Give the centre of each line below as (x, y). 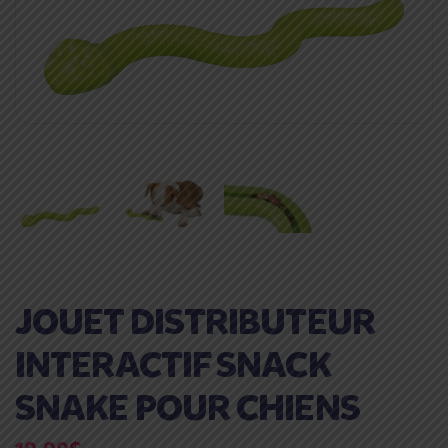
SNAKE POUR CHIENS (187, 407)
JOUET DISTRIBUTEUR (195, 321)
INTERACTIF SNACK (173, 364)
